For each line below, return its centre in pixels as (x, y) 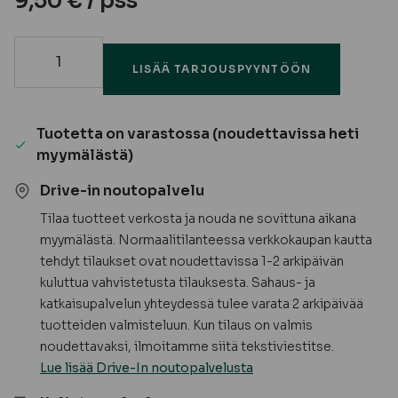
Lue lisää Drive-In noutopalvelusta (147, 368)
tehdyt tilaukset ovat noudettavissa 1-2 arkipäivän (192, 262)
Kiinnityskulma (66, 71)
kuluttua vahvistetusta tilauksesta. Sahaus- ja (178, 283)
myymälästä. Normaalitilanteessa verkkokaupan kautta (206, 240)
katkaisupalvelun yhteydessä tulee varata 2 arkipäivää (202, 304)
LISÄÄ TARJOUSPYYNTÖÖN (222, 69)
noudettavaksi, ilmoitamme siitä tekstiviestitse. (187, 347)
